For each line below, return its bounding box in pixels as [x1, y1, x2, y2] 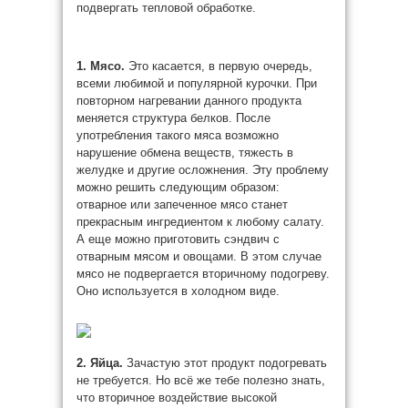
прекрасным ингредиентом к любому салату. [76, 215, 324, 229]
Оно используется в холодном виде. [76, 284, 280, 298]
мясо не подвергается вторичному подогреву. [76, 267, 330, 280]
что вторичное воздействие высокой [76, 391, 277, 404]
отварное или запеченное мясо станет [76, 198, 288, 211]
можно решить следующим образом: [76, 180, 280, 194]
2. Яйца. [76, 356, 123, 370]
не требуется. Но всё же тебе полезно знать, [76, 373, 325, 387]
